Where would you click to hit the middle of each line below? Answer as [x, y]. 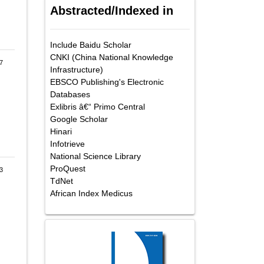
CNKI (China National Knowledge [112, 57]
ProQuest [68, 168]
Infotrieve [67, 143]
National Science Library [95, 156]
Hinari [61, 131]
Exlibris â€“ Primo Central [98, 106]
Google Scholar [79, 119]
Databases [70, 94]
